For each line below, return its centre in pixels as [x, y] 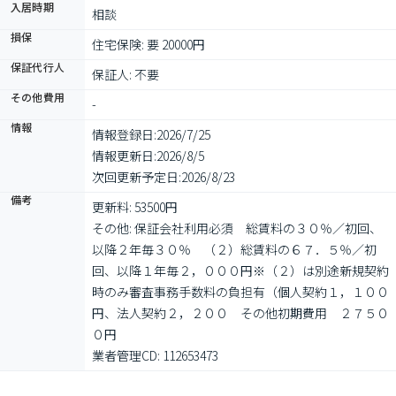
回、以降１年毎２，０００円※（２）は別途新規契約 [240, 270]
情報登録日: [124, 134]
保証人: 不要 [126, 74]
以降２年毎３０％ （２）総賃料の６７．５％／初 [234, 249]
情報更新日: [124, 156]
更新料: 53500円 [135, 207]
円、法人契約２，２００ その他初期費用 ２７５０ [240, 313]
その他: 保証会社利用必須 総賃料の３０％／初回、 [237, 228]
